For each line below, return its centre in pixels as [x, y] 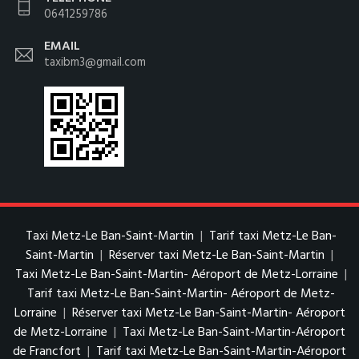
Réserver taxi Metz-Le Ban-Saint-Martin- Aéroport [208, 313]
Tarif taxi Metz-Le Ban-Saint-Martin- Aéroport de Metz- [181, 294]
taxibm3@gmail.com [95, 62]
